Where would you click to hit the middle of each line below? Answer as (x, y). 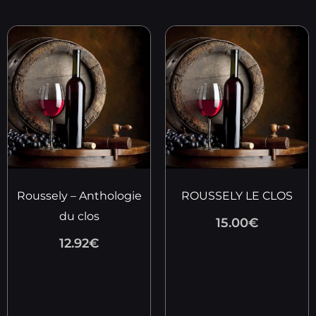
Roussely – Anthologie (79, 196)
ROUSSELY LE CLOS (237, 196)
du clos (79, 216)
